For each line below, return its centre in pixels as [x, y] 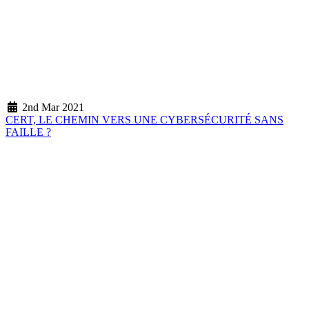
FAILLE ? [28, 132]
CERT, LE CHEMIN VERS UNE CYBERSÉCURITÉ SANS [144, 119]
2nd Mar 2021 [52, 107]
